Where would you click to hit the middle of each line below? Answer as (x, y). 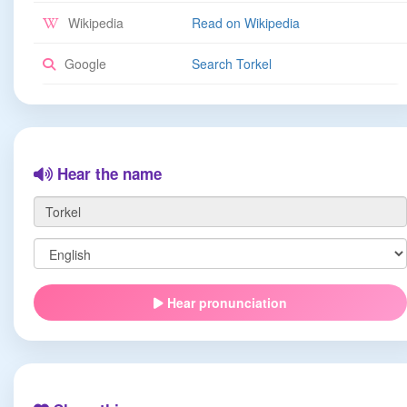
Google (84, 64)
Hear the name (107, 174)
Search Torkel (232, 64)
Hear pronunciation (225, 303)
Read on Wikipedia (246, 23)
